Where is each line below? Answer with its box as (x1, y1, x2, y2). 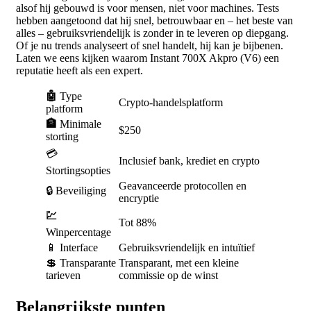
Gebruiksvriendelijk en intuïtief (119, 242, 255, 254)
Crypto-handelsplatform (119, 96, 223, 109)
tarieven (46, 269, 81, 282)
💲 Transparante (46, 257, 116, 269)
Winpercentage (46, 226, 111, 239)
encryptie (119, 192, 159, 205)
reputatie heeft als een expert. (16, 65, 143, 77)
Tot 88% (119, 217, 156, 229)
